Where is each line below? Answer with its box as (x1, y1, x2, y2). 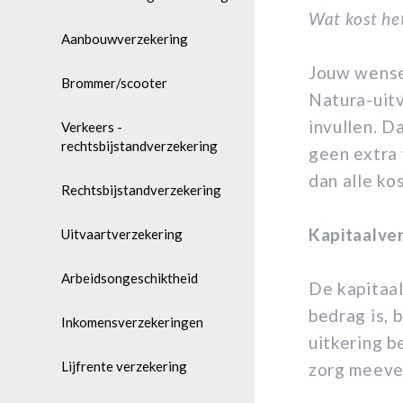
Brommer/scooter (61, 75, 167, 91)
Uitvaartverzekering (61, 226, 183, 242)
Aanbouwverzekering (61, 31, 188, 47)
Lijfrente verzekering (61, 358, 187, 374)
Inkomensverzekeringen (61, 314, 203, 330)
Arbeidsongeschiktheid (61, 270, 198, 286)
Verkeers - (61, 119, 122, 135)
